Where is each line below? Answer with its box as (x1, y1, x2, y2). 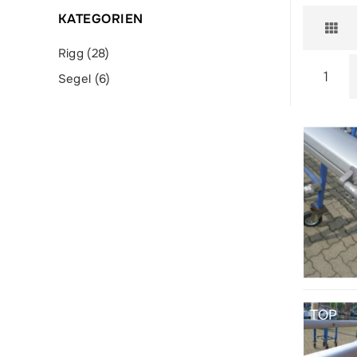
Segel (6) (57, 71, 111, 87)
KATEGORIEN (57, 10, 143, 27)
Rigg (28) (57, 45, 110, 61)
